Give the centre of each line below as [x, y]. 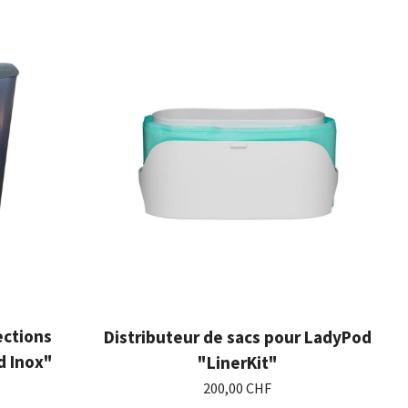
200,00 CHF [237, 388]
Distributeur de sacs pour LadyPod [237, 337]
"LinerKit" [237, 362]
